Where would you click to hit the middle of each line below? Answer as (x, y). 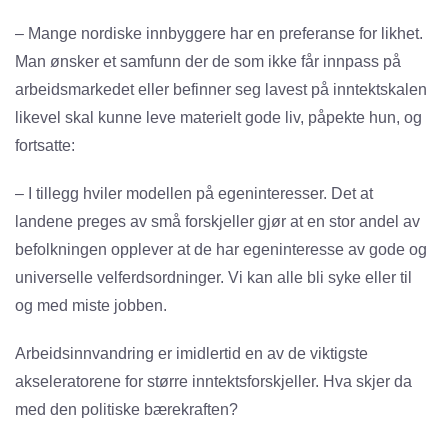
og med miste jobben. (97, 306)
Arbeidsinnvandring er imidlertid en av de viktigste (191, 354)
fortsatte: (45, 146)
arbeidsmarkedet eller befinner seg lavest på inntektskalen (221, 90)
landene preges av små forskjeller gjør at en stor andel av (217, 222)
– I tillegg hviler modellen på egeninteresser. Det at (194, 194)
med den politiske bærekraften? (126, 410)
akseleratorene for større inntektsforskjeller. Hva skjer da (213, 382)
